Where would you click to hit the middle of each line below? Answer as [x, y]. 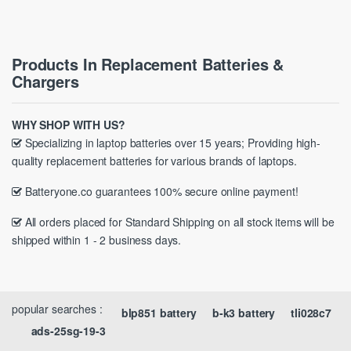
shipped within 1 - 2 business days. [97, 240]
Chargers [45, 81]
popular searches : [57, 309]
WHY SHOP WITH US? [69, 125]
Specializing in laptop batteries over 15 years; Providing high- [171, 143]
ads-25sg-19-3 [68, 331]
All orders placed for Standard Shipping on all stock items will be [178, 222]
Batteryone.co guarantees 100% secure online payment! [160, 192]
